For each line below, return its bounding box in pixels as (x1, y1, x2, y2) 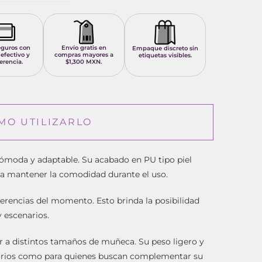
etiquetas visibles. (138, 51, 192, 60)
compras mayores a (54, 51, 113, 59)
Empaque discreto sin (132, 44, 198, 53)
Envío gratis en (61, 44, 106, 52)
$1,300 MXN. (65, 58, 102, 66)
